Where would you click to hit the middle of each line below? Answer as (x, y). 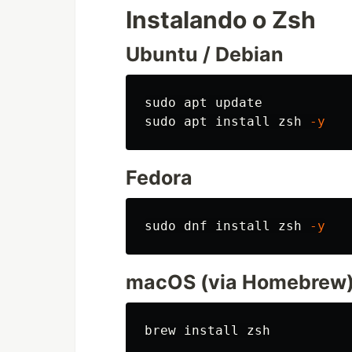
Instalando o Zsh (221, 20)
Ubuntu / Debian (205, 55)
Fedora (159, 178)
